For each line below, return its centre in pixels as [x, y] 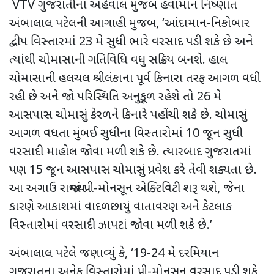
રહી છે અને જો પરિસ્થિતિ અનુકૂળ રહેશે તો [103, 97]
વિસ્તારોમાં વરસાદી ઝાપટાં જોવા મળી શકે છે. [109, 225]
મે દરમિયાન [192, 254]
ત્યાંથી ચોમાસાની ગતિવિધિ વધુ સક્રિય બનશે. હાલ [118, 60]
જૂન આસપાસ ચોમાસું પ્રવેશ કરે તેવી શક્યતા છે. [150, 170]
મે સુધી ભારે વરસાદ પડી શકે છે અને [173, 42]
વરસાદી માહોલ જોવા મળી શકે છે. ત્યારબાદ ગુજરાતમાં [130, 152]
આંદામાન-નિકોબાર [207, 24]
